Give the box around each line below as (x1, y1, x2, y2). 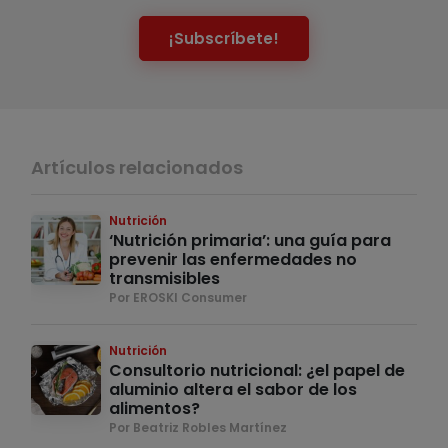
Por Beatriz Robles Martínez (109, 419, 287, 437)
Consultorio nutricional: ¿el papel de (109, 359, 405, 383)
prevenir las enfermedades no (109, 248, 357, 272)
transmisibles (109, 267, 220, 291)
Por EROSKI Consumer (109, 289, 247, 307)
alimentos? (109, 397, 200, 421)
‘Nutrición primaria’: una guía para (109, 229, 391, 253)
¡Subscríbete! (169, 27, 279, 49)
